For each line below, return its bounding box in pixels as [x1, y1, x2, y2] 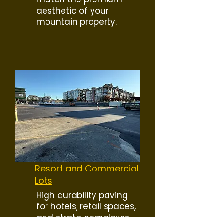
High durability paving [36, 189, 128, 201]
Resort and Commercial [35, 162, 139, 174]
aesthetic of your [36, 5, 108, 16]
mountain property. [36, 16, 117, 28]
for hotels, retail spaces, [36, 201, 136, 212]
